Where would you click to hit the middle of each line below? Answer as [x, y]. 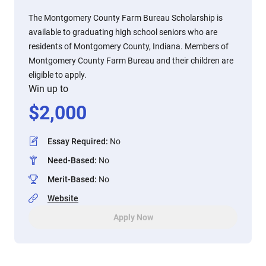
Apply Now [133, 217]
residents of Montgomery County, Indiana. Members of [129, 46]
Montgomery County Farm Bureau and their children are [131, 61]
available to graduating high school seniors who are [123, 32]
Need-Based [71, 160]
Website [63, 198]
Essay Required [77, 141]
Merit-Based [71, 179]
